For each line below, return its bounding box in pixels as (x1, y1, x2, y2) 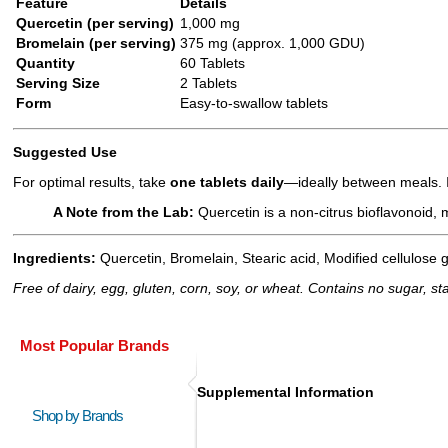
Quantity (16, 55, 75, 72)
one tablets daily (170, 174, 284, 191)
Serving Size (16, 75, 100, 92)
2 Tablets (180, 75, 237, 92)
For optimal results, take (13, 174, 170, 191)
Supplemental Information (197, 383, 374, 400)
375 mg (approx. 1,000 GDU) (180, 35, 365, 52)
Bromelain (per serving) (16, 35, 176, 52)
